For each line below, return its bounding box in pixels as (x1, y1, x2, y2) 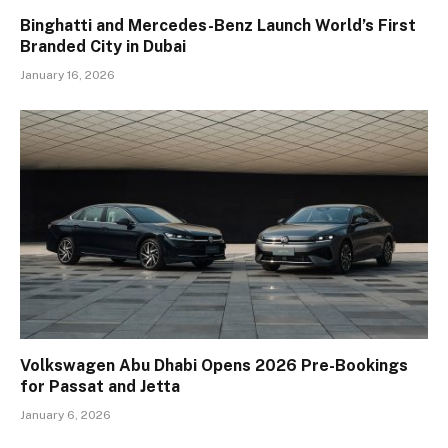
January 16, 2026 (20, 67, 115, 82)
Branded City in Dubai (20, 36, 186, 56)
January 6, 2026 (20, 408, 111, 423)
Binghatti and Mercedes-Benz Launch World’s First (20, 15, 416, 35)
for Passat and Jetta (20, 377, 180, 397)
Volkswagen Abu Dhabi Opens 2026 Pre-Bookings (20, 356, 408, 376)
